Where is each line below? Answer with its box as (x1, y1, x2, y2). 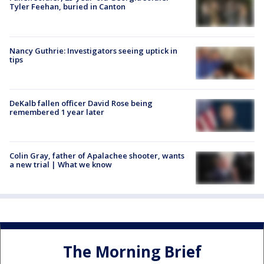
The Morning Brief (62, 240, 202, 262)
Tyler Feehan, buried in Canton (9, 1, 126, 12)
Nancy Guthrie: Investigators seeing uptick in (9, 45, 177, 56)
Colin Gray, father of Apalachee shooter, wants (9, 150, 184, 161)
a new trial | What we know (9, 159, 112, 170)
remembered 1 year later (9, 106, 104, 117)
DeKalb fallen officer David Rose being (9, 97, 153, 108)
